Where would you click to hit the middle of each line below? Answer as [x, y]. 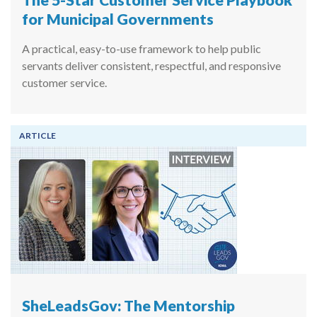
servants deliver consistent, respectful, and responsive [151, 65]
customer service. [64, 82]
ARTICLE [38, 135]
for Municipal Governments [118, 19]
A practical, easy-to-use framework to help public [142, 48]
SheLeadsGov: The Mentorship [128, 305]
